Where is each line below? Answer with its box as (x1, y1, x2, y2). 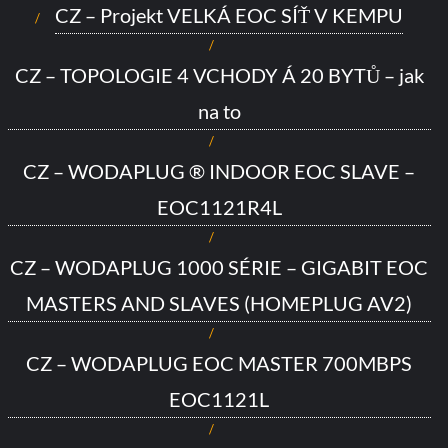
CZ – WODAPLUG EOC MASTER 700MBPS (26, 350, 412, 375)
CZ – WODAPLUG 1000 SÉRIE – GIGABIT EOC (10, 254, 428, 279)
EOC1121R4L (156, 194, 282, 219)
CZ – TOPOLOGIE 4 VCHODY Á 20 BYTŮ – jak (14, 62, 424, 87)
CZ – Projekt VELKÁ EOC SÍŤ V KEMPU (55, 2, 403, 27)
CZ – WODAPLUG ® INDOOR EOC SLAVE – (23, 158, 415, 183)
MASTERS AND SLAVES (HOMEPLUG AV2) (26, 290, 412, 315)
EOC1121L (169, 386, 269, 411)
